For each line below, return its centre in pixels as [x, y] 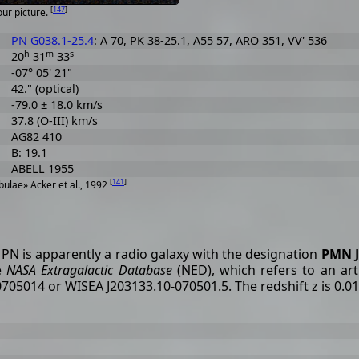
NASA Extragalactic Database [89, 270]
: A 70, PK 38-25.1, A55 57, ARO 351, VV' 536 [210, 40]
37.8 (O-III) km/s [54, 121]
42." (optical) [44, 89]
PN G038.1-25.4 [52, 40]
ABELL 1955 [42, 169]
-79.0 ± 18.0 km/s [56, 105]
